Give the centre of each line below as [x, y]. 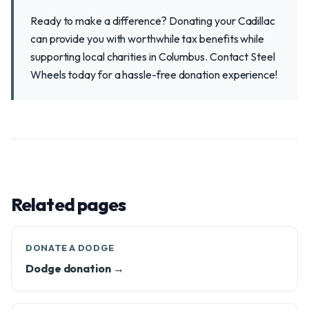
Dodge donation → [75, 268]
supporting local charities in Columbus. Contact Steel [153, 57]
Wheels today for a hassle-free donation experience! [154, 74]
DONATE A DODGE [70, 248]
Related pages [69, 205]
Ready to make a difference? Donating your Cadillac [153, 21]
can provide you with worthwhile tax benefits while [148, 39]
